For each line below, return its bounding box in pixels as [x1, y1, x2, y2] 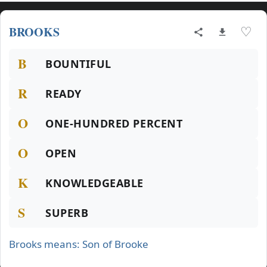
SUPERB [45, 206, 89, 220]
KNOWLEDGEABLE [45, 176, 144, 190]
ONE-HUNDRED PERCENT [45, 116, 183, 131]
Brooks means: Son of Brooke [9, 237, 148, 251]
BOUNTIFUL [45, 57, 111, 71]
